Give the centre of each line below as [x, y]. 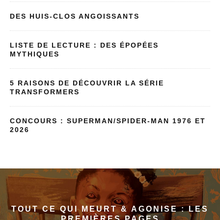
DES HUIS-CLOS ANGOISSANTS [75, 16]
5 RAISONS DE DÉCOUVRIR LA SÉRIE [87, 83]
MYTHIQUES [35, 54]
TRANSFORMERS [45, 92]
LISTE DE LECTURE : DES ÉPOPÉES [84, 45]
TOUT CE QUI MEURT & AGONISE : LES [110, 209]
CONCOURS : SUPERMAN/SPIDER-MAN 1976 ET [108, 121]
